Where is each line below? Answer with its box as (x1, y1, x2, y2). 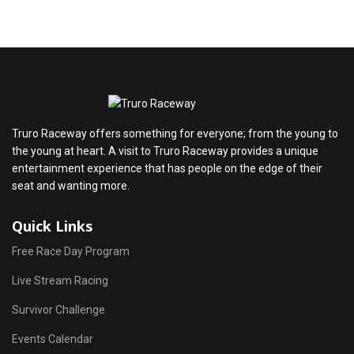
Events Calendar (12, 333, 93, 345)
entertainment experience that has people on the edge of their (12, 162, 322, 175)
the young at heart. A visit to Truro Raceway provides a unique (12, 145, 318, 157)
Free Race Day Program (12, 245, 130, 258)
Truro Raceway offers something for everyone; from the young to (12, 127, 338, 140)
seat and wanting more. (12, 179, 130, 192)
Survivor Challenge (12, 303, 105, 316)
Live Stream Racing (12, 274, 108, 287)
